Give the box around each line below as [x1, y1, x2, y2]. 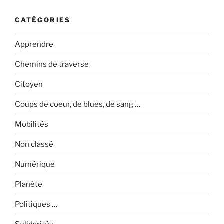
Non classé [15, 139, 53, 149]
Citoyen [15, 79, 43, 89]
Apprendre [15, 39, 53, 49]
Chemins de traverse [15, 59, 89, 69]
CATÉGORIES [15, 15, 71, 24]
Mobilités [15, 119, 48, 129]
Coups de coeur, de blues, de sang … [15, 99, 140, 109]
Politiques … [15, 199, 57, 209]
